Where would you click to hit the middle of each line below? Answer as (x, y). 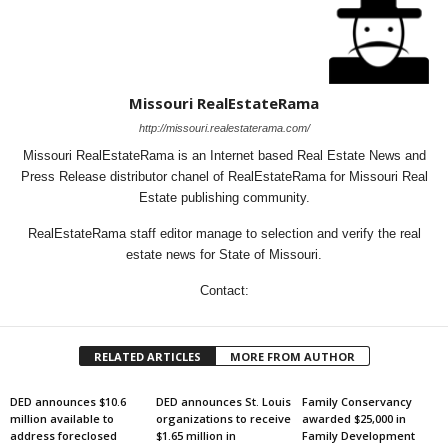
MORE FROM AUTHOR (292, 356)
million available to (62, 418)
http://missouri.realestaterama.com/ (224, 128)
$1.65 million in (195, 435)
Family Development (358, 435)
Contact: (224, 290)
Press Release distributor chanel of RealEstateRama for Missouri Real (224, 176)
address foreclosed (63, 435)
